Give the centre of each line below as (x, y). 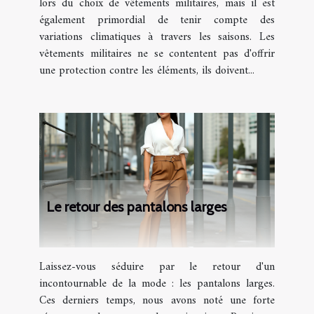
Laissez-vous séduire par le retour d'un (157, 267)
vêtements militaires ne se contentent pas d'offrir (157, 54)
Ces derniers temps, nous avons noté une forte (157, 301)
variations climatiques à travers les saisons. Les (157, 37)
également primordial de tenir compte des (157, 21)
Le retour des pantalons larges (136, 207)
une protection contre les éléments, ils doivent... (147, 71)
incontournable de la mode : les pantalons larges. (157, 284)
